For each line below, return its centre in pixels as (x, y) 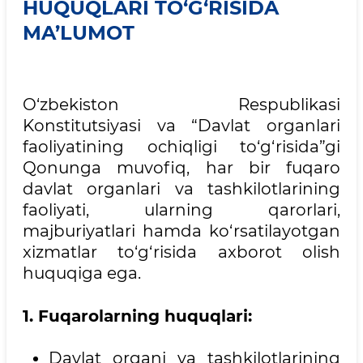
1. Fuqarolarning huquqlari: (137, 316)
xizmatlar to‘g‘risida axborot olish (181, 252)
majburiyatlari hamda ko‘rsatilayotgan (181, 231)
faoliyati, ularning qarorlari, (181, 210)
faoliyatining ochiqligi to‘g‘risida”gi (181, 147)
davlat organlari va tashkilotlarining (181, 189)
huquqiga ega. (82, 273)
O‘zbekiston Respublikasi (181, 105)
